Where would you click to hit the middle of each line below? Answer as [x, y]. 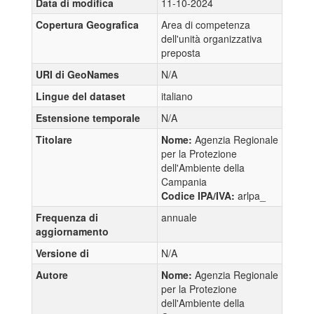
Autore [52, 274]
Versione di [62, 253]
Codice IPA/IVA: [199, 195]
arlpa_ [252, 195]
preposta [181, 52]
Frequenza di [67, 217]
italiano [177, 96]
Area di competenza [206, 24]
